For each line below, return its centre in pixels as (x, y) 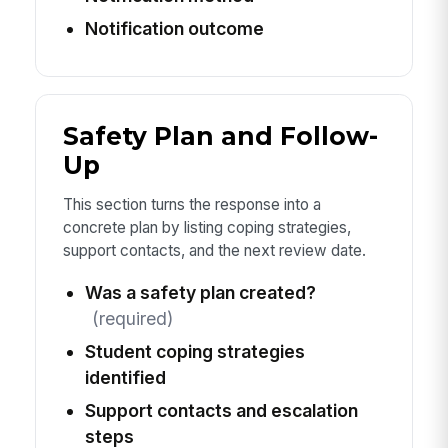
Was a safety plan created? (200, 292)
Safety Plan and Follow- (220, 135)
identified (125, 377)
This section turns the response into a (191, 205)
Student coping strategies (194, 351)
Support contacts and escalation (221, 410)
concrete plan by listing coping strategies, (206, 228)
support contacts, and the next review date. (214, 251)
